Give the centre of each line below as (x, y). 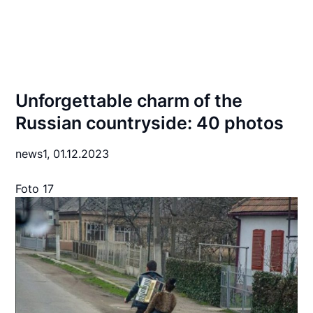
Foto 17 (35, 189)
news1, (35, 154)
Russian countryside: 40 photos (150, 123)
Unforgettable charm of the (129, 101)
